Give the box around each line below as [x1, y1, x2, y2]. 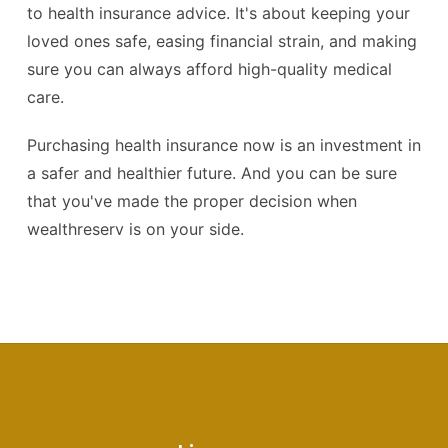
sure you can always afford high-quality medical [27, 59, 392, 79]
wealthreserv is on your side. [27, 219, 244, 239]
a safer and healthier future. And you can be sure [27, 163, 397, 183]
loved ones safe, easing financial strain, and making [27, 31, 417, 51]
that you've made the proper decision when [27, 191, 357, 211]
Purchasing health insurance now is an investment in [27, 135, 421, 155]
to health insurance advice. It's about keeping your [27, 3, 410, 23]
